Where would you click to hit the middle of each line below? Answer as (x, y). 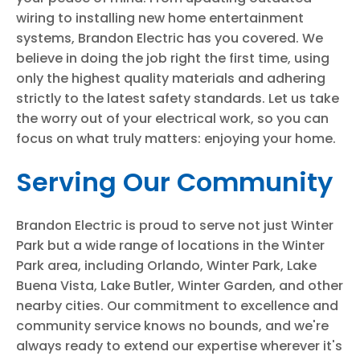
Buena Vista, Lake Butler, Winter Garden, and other (180, 286)
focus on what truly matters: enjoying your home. (176, 139)
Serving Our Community (174, 182)
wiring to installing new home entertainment (160, 18)
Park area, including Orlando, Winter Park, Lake (166, 266)
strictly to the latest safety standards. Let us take (178, 98)
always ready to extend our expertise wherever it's (179, 346)
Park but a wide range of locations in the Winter (170, 245)
